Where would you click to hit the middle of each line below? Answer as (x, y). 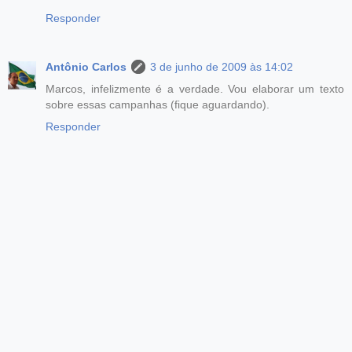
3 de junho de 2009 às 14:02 (222, 66)
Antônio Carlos (86, 66)
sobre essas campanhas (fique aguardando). (158, 104)
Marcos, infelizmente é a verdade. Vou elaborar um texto (195, 88)
